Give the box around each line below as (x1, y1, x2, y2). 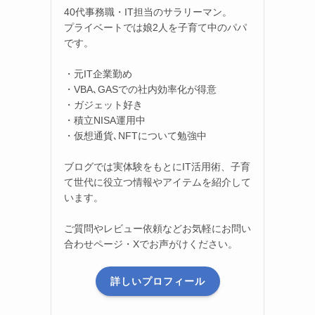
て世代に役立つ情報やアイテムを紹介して (64, 176, 251, 188)
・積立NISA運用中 (64, 115, 146, 127)
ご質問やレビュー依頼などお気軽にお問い (64, 223, 251, 235)
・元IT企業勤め (64, 68, 132, 80)
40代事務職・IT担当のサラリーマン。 (64, 6, 232, 18)
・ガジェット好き (64, 99, 143, 111)
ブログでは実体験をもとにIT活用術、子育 (64, 161, 250, 173)
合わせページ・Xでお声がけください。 (64, 238, 238, 250)
